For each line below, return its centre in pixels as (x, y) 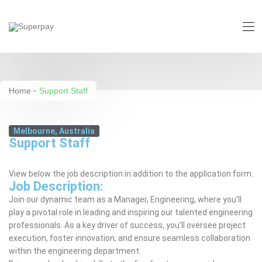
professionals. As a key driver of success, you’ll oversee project (127, 225)
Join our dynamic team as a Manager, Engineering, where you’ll (125, 199)
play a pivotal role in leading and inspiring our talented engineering (131, 212)
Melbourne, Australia (54, 131)
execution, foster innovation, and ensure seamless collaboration (130, 238)
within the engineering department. (75, 251)
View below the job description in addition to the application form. (131, 174)
